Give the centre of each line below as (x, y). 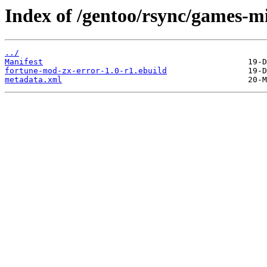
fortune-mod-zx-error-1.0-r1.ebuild (86, 71)
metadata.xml (33, 80)
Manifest (24, 62)
